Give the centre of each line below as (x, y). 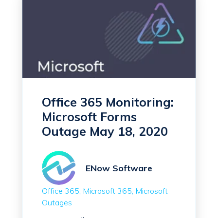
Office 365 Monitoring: (108, 102)
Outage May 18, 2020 (105, 131)
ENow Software (119, 168)
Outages (57, 203)
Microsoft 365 (107, 191)
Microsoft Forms (89, 117)
